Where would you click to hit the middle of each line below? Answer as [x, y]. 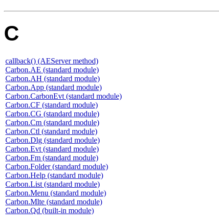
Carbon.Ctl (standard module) [51, 131]
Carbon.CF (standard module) [52, 105]
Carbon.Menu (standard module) [56, 193]
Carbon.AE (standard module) [52, 70]
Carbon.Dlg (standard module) [53, 140]
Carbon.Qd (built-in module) [50, 211]
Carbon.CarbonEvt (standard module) [64, 96]
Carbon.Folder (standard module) [57, 167]
